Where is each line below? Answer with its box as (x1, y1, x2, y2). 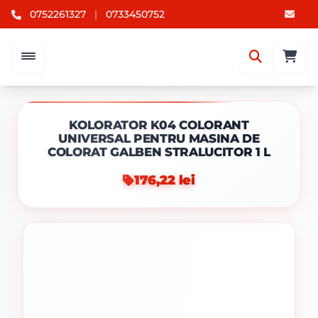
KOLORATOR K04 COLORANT (69, 118, 249, 132)
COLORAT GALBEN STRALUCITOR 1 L (48, 145, 270, 159)
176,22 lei (133, 172, 196, 187)
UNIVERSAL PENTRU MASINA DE (58, 131, 260, 146)
